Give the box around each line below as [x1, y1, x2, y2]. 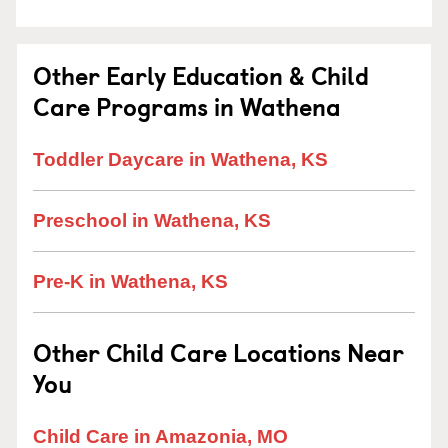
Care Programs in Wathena [33, 88, 341, 124]
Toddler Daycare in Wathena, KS [33, 149, 328, 170]
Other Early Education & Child [33, 57, 369, 93]
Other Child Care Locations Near [33, 334, 404, 370]
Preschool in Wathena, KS [33, 210, 271, 231]
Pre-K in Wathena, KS [33, 271, 228, 292]
